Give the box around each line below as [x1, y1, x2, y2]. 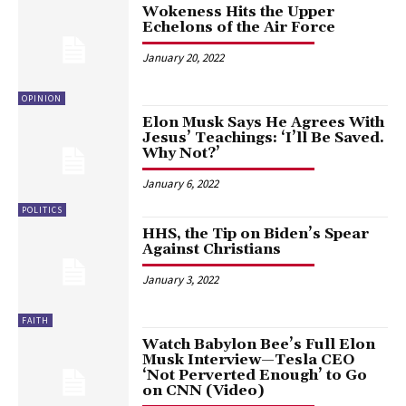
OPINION [22, 92, 62, 105]
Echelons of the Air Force [142, 17, 336, 36]
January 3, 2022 [142, 271, 219, 287]
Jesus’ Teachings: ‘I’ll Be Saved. [142, 129, 385, 148]
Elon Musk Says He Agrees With [142, 113, 385, 132]
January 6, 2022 [142, 176, 219, 192]
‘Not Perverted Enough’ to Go [142, 365, 368, 384]
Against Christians [142, 239, 282, 258]
